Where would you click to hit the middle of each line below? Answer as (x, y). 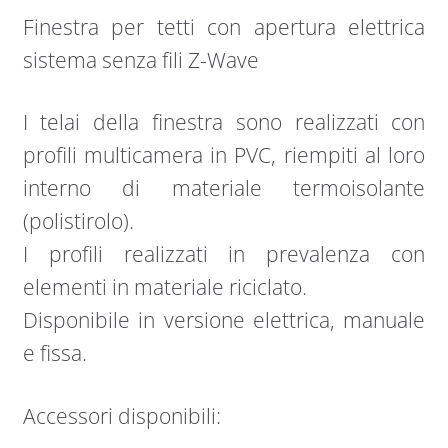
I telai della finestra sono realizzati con (224, 122)
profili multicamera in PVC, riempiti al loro (224, 155)
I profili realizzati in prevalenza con (224, 254)
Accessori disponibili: (121, 415)
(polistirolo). (78, 221)
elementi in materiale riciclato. (164, 287)
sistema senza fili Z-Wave (140, 59)
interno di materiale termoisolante (224, 188)
